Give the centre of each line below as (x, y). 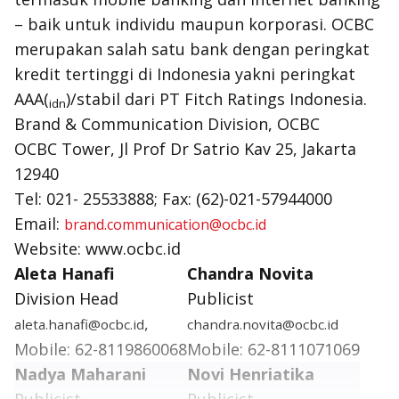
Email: (39, 224)
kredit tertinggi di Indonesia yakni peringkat (185, 74)
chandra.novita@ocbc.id (263, 324)
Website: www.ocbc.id (98, 248)
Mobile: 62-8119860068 (101, 349)
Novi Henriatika (251, 374)
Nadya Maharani (80, 374)
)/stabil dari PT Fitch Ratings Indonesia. (216, 99)
